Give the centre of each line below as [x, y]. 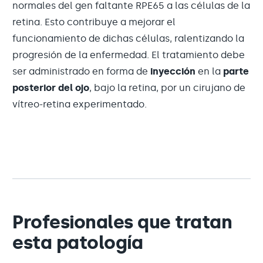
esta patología [77, 242]
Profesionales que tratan [122, 222]
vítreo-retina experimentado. [80, 104]
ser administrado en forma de [80, 71]
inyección [172, 71]
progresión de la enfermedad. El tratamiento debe [129, 55]
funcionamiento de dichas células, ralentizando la [128, 38]
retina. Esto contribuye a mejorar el [94, 22]
